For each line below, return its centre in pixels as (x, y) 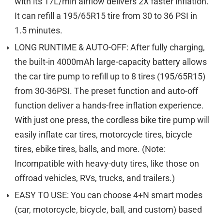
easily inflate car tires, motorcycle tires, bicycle (103, 135)
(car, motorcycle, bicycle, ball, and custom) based (108, 210)
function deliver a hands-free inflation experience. (109, 106)
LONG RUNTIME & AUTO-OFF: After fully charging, (110, 47)
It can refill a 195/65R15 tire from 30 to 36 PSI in (106, 16)
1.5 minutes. (39, 31)
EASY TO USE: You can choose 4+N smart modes (108, 195)
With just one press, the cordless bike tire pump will (112, 120)
